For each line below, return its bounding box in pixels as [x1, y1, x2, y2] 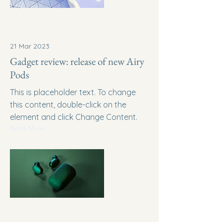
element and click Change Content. [10, 112, 137, 122]
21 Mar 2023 [10, 42, 50, 51]
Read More [10, 123, 44, 132]
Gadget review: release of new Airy [10, 55, 144, 68]
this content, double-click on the [10, 100, 126, 110]
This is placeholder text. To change [10, 87, 136, 97]
